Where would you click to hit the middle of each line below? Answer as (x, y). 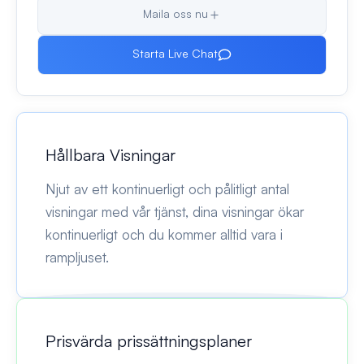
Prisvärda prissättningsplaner (149, 340)
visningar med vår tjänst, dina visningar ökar (175, 211)
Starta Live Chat (175, 53)
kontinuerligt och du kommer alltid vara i (164, 234)
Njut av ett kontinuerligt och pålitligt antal (167, 188)
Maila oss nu (175, 13)
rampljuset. (77, 257)
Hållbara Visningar (110, 154)
